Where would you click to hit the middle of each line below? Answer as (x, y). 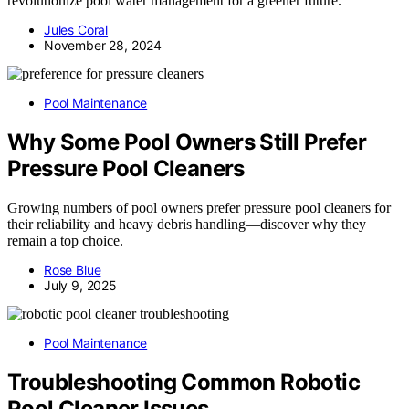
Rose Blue (73, 270)
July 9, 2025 (80, 286)
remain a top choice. (65, 241)
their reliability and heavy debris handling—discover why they (187, 225)
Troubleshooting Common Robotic (184, 382)
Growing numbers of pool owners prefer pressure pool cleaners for (199, 208)
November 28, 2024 (103, 46)
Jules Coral (76, 30)
